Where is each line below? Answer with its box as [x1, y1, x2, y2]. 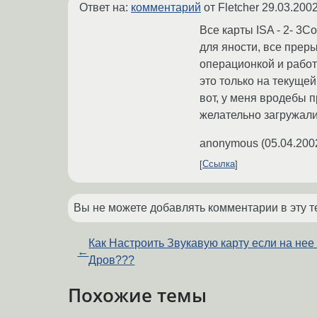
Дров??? [88, 253, 135, 266]
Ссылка [202, 158, 235, 170]
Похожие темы [68, 282, 207, 307]
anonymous [200, 137, 258, 149]
